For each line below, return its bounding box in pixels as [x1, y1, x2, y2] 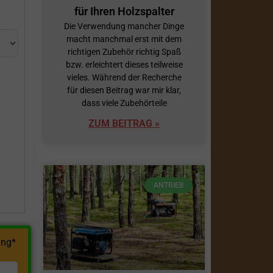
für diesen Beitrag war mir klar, [67, 85, 181, 95]
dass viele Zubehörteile [81, 97, 167, 108]
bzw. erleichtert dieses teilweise [65, 59, 183, 69]
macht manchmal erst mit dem [66, 34, 182, 44]
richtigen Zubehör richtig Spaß [67, 46, 181, 57]
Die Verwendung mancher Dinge [64, 21, 184, 31]
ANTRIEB [153, 180, 184, 190]
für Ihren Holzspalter [74, 4, 174, 18]
